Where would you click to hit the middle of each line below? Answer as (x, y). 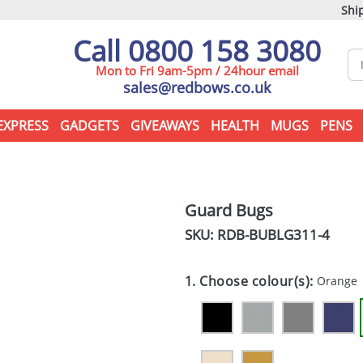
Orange (337, 281)
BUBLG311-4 (289, 235)
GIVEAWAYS (164, 126)
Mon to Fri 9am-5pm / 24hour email (197, 70)
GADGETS (89, 126)
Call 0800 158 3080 (197, 51)
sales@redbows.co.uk (197, 88)
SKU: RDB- (216, 235)
